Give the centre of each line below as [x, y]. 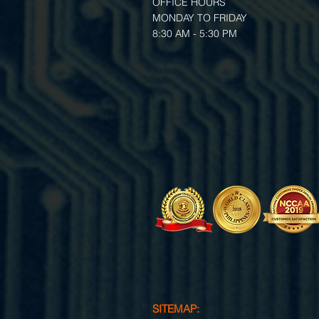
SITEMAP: [176, 309]
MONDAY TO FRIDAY [200, 18]
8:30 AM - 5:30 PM [195, 33]
